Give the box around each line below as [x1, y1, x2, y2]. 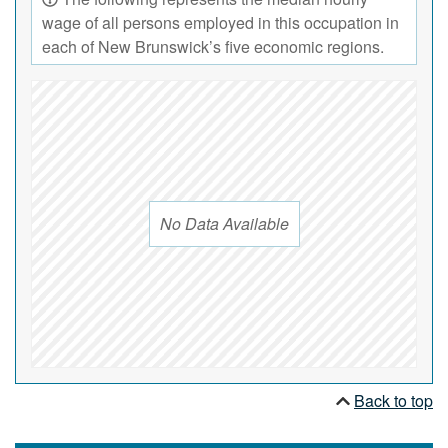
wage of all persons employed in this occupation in [42, 11, 399, 35]
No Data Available [159, 212, 289, 236]
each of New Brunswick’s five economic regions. [42, 35, 384, 59]
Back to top [354, 389, 433, 413]
